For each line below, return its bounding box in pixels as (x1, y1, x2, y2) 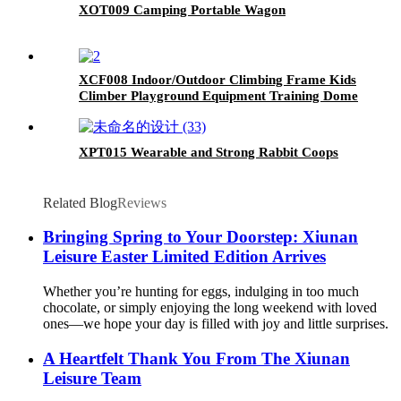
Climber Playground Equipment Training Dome (79, 88, 358, 103)
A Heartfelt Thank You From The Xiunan (43, 348, 350, 368)
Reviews (117, 194, 166, 210)
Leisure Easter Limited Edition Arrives (43, 247, 326, 267)
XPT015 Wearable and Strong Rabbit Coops (79, 144, 338, 159)
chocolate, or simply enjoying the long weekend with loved (43, 300, 377, 316)
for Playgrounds (79, 104, 174, 119)
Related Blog (43, 194, 117, 210)
